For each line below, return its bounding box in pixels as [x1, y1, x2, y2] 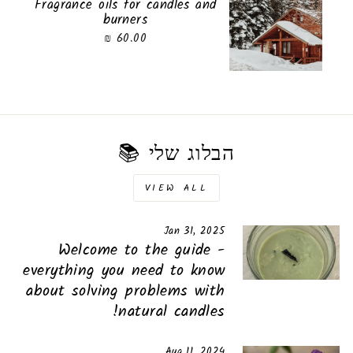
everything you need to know [23, 258, 225, 284]
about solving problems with [26, 278, 225, 304]
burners [103, 9, 148, 32]
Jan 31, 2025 [163, 223, 225, 240]
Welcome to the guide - [58, 237, 225, 263]
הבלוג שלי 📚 [118, 137, 235, 171]
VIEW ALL [144, 180, 209, 195]
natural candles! [118, 299, 225, 325]
